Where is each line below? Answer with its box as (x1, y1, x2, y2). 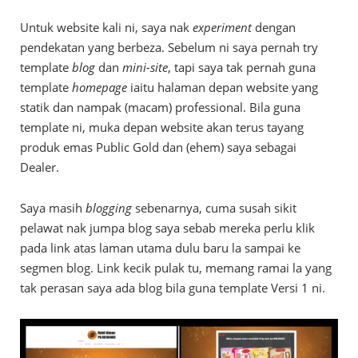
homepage (69, 78, 127, 95)
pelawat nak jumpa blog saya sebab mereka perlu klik (20, 219, 315, 236)
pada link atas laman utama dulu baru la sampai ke (20, 239, 300, 256)
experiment (193, 18, 252, 35)
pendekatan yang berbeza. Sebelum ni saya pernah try (20, 38, 318, 55)
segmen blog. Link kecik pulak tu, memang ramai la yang (20, 259, 332, 276)
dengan (252, 18, 296, 35)
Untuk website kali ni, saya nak (20, 18, 193, 35)
